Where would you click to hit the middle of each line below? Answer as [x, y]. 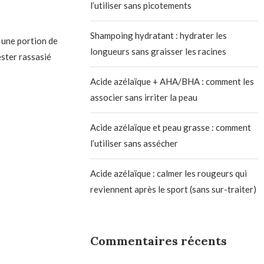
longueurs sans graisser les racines [159, 52]
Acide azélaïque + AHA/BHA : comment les [172, 82]
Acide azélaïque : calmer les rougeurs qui [169, 174]
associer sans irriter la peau [144, 98]
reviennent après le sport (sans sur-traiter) [174, 189]
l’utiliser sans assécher [134, 143]
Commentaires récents [159, 241]
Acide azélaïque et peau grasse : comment [171, 128]
